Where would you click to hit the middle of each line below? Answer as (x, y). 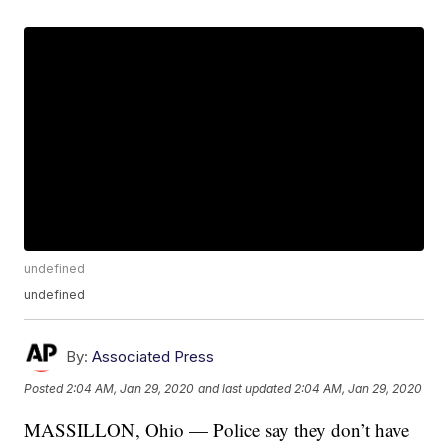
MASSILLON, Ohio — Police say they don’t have (217, 430)
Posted (45, 388)
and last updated (245, 388)
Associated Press (153, 357)
